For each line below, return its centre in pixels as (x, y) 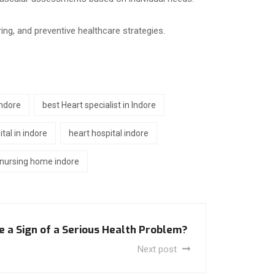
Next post (158, 249)
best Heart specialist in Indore (99, 105)
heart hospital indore (109, 133)
